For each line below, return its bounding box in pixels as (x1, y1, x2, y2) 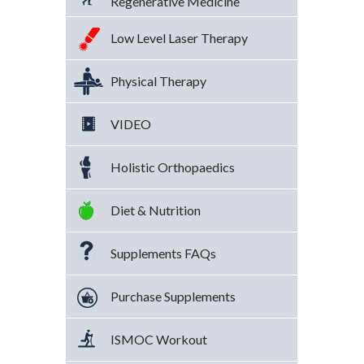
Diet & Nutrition (110, 201, 201, 218)
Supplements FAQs (110, 245, 217, 261)
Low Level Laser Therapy (110, 29, 249, 45)
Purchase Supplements (110, 288, 236, 304)
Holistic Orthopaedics (110, 158, 236, 175)
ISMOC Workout (110, 331, 208, 347)
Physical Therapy (110, 72, 207, 89)
